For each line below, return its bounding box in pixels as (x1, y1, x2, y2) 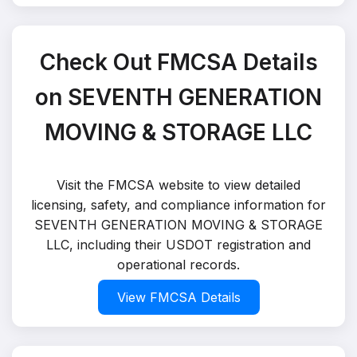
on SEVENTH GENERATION (35, 84, 322, 111)
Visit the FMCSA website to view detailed (57, 177, 300, 193)
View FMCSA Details (116, 289, 241, 305)
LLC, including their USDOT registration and (46, 237, 311, 253)
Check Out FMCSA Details (39, 49, 318, 76)
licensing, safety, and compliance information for (31, 197, 326, 213)
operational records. (117, 257, 240, 273)
